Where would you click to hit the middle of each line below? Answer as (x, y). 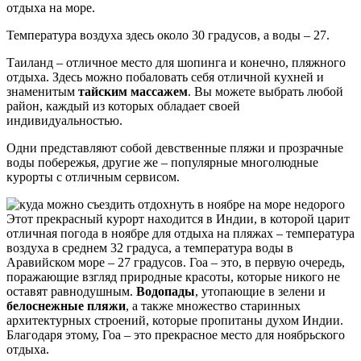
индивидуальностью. (64, 121)
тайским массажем (133, 92)
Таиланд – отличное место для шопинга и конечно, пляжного (176, 63)
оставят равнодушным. (71, 292)
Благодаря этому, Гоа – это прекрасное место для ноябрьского (176, 335)
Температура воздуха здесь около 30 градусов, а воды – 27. (168, 35)
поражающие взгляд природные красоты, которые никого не (173, 277)
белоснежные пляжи (66, 306)
